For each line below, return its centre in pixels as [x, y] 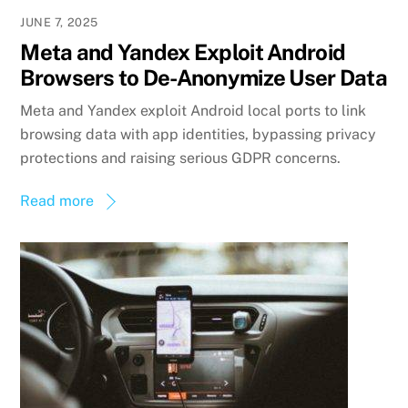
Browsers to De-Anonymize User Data [204, 78]
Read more [57, 200]
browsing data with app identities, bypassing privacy [199, 134]
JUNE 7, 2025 [59, 23]
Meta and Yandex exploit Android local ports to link [194, 110]
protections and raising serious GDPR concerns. [181, 158]
